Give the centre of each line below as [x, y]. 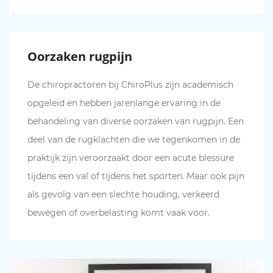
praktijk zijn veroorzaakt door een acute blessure [131, 158]
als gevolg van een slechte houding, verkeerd [123, 194]
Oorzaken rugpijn [80, 56]
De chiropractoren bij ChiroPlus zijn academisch [130, 85]
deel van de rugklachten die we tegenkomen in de [134, 140]
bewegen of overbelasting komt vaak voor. [119, 213]
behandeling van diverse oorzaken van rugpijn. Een [136, 121]
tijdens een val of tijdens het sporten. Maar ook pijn [136, 176]
